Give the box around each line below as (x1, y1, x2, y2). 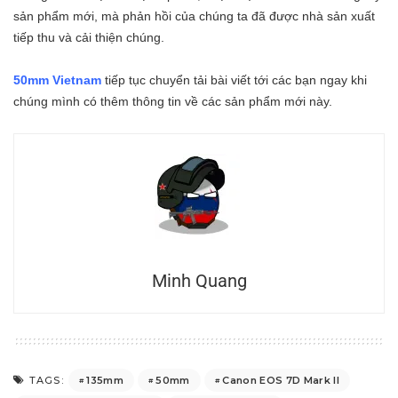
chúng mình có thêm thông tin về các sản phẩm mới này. (13, 94, 332, 109)
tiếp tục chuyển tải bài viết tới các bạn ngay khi (101, 73, 367, 88)
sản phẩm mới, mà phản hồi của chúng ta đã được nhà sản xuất (13, 9, 375, 24)
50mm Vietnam (13, 73, 101, 88)
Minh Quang (151, 270, 247, 292)
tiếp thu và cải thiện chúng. (13, 30, 164, 45)
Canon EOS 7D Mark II (222, 373, 340, 386)
